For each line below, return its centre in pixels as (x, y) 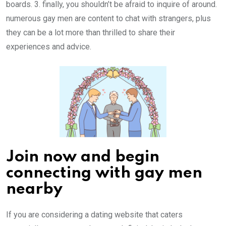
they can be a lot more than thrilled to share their (91, 33)
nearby (34, 190)
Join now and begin (83, 157)
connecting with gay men (104, 174)
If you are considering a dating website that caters (94, 215)
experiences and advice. (49, 47)
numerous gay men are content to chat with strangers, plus (108, 18)
